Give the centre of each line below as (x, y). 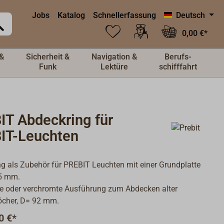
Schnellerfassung (125, 15)
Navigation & (114, 57)
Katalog (71, 15)
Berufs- (178, 57)
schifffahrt (178, 67)
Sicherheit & (48, 57)
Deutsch (191, 15)
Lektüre (114, 67)
